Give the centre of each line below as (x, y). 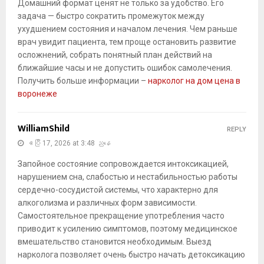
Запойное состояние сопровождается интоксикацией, (123, 164)
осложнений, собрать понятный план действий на (115, 55)
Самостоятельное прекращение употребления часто (121, 216)
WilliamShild (44, 129)
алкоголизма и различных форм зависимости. (107, 203)
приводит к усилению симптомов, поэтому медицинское (128, 229)
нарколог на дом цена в (194, 81)
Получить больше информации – (83, 81)
